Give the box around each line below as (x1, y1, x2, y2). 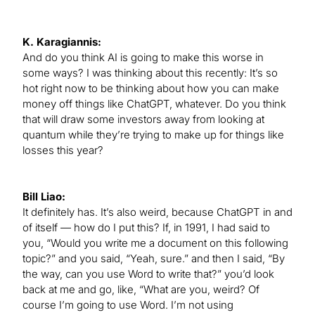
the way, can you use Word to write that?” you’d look (22, 267, 274, 281)
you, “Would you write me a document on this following (22, 236, 288, 250)
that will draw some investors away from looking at (22, 112, 264, 127)
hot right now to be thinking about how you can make (22, 82, 279, 96)
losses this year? (22, 143, 103, 157)
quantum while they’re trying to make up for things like (22, 128, 284, 142)
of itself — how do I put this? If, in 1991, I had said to (22, 221, 270, 235)
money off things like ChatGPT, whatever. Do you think (22, 97, 286, 111)
